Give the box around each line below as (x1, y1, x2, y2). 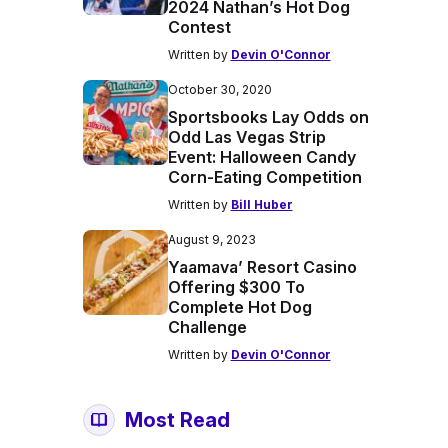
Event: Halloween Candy (167, 147, 356, 167)
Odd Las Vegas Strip (167, 127, 326, 147)
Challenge (167, 317, 247, 337)
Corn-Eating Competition (167, 167, 362, 187)
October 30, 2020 (167, 82, 272, 97)
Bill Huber (230, 197, 293, 212)
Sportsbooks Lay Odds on (167, 107, 369, 127)
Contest (167, 17, 231, 37)
